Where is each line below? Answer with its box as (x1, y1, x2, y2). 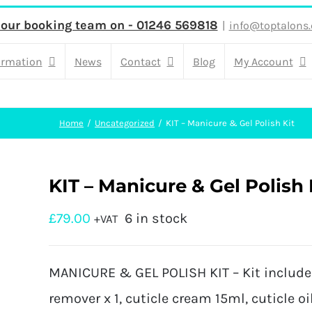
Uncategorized (95, 118, 155, 128)
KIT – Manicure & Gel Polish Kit (166, 118, 295, 128)
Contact (120, 54, 161, 68)
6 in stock (125, 210, 187, 226)
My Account (233, 54, 293, 68)
